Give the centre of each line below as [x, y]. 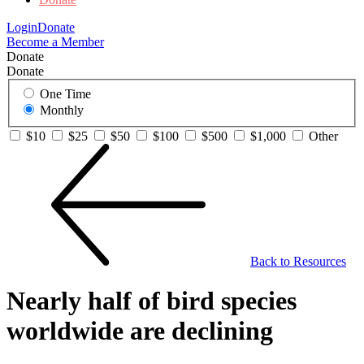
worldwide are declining [140, 331]
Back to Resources [298, 261]
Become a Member [55, 42]
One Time [65, 94]
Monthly [62, 110]
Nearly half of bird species [152, 301]
